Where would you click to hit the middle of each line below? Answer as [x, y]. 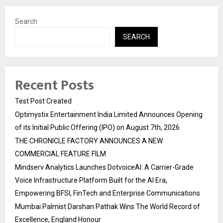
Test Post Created [43, 101]
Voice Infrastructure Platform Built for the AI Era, [91, 180]
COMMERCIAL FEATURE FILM [60, 154]
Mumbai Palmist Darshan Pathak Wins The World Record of [108, 207]
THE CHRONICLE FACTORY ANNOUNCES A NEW [89, 141]
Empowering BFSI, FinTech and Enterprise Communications [108, 193]
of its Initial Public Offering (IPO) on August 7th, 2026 [97, 128]
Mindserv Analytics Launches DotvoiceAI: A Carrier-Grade [104, 167]
